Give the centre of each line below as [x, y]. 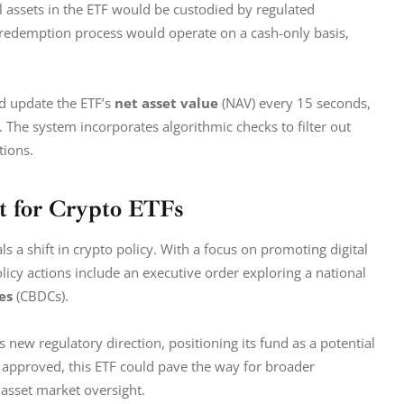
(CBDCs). [41, 295]
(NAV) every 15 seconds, [296, 103]
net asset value [166, 103]
